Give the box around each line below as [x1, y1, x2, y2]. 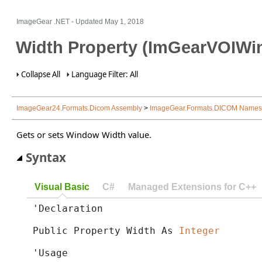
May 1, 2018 [105, 18, 144, 26]
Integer [178, 225, 220, 236]
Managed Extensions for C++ [128, 181, 257, 192]
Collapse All [21, 69, 60, 80]
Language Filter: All [71, 69, 138, 80]
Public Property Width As [32, 225, 179, 236]
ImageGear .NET [16, 18, 70, 26]
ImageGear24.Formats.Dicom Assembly [16, 104, 142, 113]
